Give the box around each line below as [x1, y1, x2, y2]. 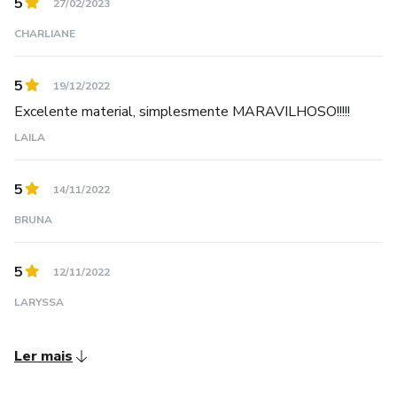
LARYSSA [14, 295, 64, 309]
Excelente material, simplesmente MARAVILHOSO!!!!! [14, 102, 350, 121]
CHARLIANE [14, 27, 75, 41]
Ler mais [14, 346, 73, 366]
